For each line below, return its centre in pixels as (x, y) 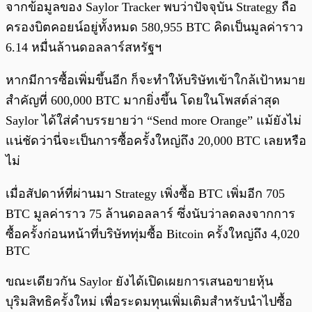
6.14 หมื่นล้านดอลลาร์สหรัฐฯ (84, 48)
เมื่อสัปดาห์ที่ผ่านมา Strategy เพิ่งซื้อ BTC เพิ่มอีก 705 (145, 194)
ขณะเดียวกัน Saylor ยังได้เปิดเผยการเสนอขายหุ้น (139, 282)
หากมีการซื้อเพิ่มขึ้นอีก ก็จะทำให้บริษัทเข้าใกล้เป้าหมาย (156, 80)
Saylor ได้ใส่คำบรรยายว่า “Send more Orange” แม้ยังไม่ (154, 121)
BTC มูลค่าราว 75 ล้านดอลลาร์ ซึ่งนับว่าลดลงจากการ (150, 214)
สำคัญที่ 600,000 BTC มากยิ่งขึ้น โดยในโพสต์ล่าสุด (143, 101)
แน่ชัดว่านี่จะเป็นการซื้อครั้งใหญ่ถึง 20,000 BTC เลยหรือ (156, 141)
